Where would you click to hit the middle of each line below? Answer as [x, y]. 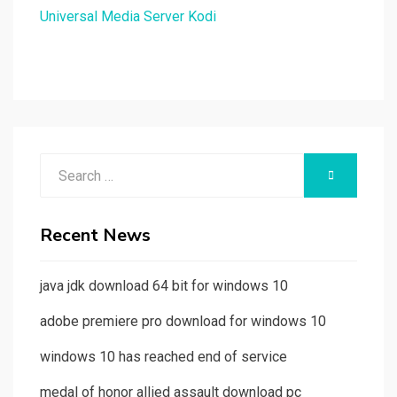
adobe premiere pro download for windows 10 [183, 322]
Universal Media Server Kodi [128, 17]
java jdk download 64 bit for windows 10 [164, 286]
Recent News [95, 236]
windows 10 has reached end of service [163, 357]
